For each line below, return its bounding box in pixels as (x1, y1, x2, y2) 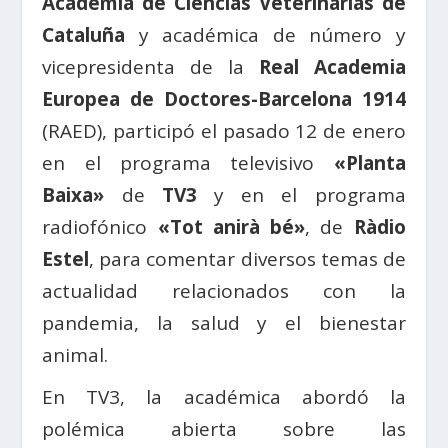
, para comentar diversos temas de (89, 245, 406, 272)
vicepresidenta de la (42, 53, 259, 80)
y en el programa (196, 181, 406, 208)
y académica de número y (125, 21, 406, 48)
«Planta (333, 149, 406, 176)
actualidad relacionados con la (42, 277, 406, 304)
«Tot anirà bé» (157, 213, 306, 240)
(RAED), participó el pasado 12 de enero (42, 117, 406, 144)
